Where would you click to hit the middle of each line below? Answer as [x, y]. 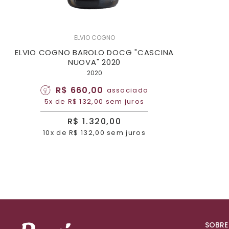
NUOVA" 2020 [94, 62]
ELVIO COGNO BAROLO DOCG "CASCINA [94, 52]
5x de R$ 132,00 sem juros [94, 101]
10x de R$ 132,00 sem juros [94, 133]
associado [128, 90]
